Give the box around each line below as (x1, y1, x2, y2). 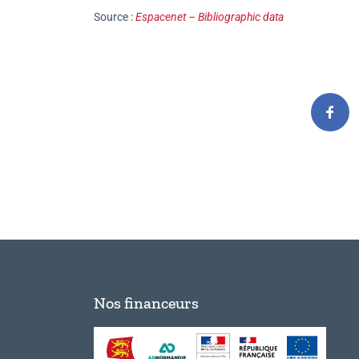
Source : (94, 10, 135, 24)
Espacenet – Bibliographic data (135, 10, 284, 24)
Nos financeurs (94, 292, 199, 313)
